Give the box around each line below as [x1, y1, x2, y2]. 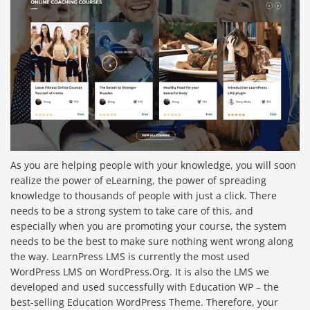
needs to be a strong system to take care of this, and [10, 204, 253, 218]
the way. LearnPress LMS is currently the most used [10, 250, 250, 264]
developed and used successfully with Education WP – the [10, 280, 279, 294]
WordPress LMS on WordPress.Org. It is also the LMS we [10, 265, 269, 279]
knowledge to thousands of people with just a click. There [10, 189, 277, 203]
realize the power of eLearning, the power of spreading [10, 174, 266, 188]
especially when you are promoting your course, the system [10, 219, 286, 233]
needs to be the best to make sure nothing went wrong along [10, 235, 293, 248]
